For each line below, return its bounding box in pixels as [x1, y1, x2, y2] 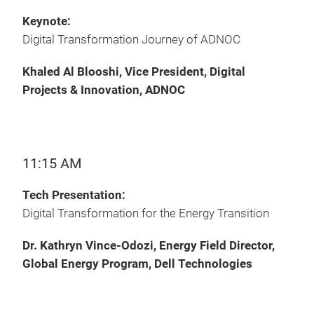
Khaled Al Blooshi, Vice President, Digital [22, 65, 245, 78]
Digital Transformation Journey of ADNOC [22, 33, 240, 46]
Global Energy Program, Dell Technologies [22, 257, 252, 271]
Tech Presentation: [22, 189, 125, 202]
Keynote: [22, 15, 71, 28]
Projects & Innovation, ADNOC [22, 83, 185, 97]
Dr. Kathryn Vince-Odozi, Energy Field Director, [22, 239, 275, 252]
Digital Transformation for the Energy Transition [22, 207, 269, 220]
